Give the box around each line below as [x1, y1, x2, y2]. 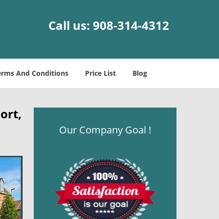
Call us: [48, 17, 93, 33]
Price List [85, 68, 116, 78]
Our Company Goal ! [59, 123, 151, 136]
